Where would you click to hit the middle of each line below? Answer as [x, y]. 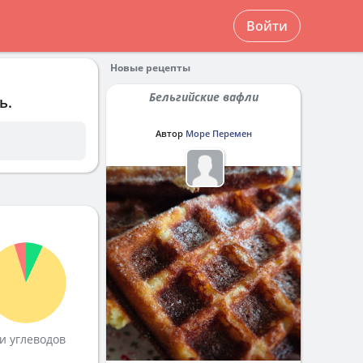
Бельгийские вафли [207, 97]
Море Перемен [218, 133]
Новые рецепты [150, 68]
